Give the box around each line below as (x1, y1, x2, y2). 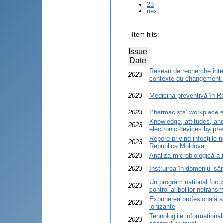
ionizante (149, 202, 175, 210)
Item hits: (132, 30, 159, 38)
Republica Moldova (149, 142, 204, 150)
